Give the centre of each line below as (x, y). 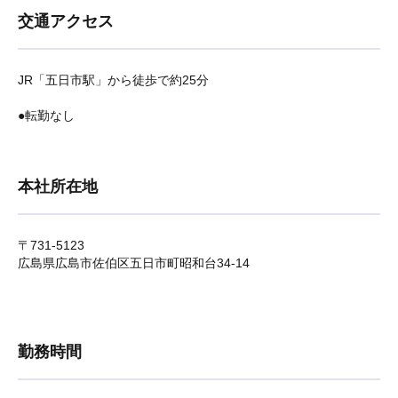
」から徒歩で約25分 (152, 80)
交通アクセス (66, 21)
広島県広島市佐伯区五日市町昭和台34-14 (134, 263)
